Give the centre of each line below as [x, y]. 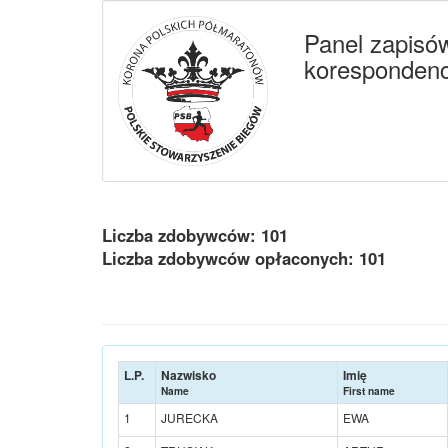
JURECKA [189, 417]
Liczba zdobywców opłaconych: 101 [244, 257]
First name [369, 390]
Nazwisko [188, 374]
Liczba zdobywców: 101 [195, 234]
